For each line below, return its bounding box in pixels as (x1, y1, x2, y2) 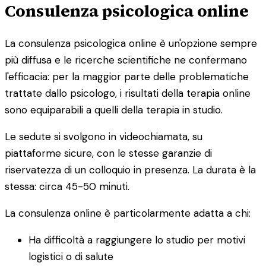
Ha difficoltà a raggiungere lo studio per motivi (28, 233, 245, 246)
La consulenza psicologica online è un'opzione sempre (5, 36, 257, 50)
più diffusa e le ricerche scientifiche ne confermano (5, 53, 247, 66)
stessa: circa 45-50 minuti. (5, 179, 129, 193)
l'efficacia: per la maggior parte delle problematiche (5, 69, 249, 83)
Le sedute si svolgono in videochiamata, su (5, 129, 202, 143)
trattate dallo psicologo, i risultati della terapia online (5, 86, 251, 100)
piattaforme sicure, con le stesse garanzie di (5, 146, 212, 160)
